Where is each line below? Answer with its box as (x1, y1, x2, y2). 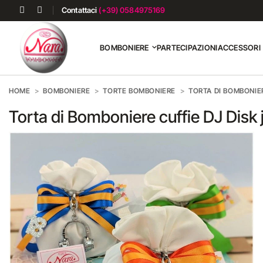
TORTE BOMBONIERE (103, 86, 176, 95)
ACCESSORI (217, 43, 261, 52)
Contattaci (62, 5, 99, 15)
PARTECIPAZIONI (156, 43, 218, 52)
